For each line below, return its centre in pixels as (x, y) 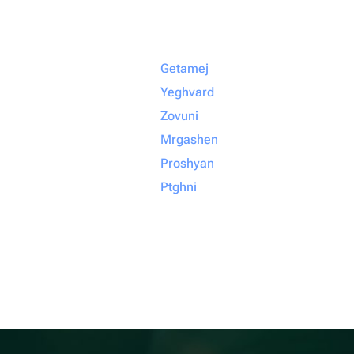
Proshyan (187, 163)
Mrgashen (189, 139)
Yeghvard (187, 92)
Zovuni (179, 116)
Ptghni (179, 187)
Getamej (185, 68)
